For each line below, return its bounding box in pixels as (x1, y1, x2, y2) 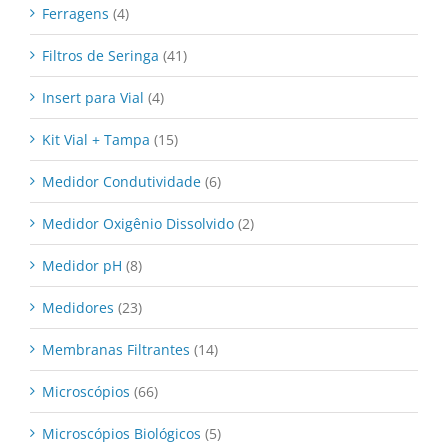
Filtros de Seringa (42, 46, 159, 66)
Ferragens (42, 4, 109, 24)
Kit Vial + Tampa (42, 130, 150, 150)
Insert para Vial (42, 88, 144, 108)
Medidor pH (42, 256, 122, 276)
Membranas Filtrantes (42, 340, 190, 360)
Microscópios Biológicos (42, 424, 201, 444)
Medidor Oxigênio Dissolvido (42, 214, 234, 234)
